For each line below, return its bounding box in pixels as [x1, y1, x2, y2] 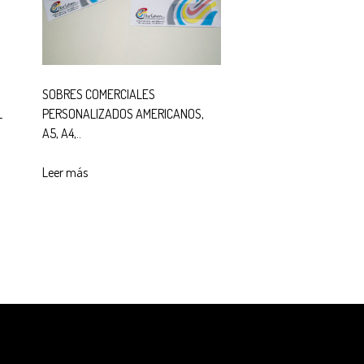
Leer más [41, 163, 88, 180]
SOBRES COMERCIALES [41, 85, 155, 102]
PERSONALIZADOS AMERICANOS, [41, 105, 204, 122]
